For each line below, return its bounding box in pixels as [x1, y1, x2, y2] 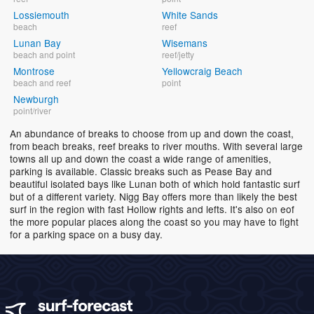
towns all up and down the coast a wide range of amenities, [10, 151, 271, 165]
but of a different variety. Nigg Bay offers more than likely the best [10, 189, 297, 203]
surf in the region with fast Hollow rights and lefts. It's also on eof [10, 201, 294, 216]
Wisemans [162, 35, 208, 50]
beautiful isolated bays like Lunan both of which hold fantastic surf [10, 176, 300, 191]
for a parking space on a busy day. [10, 226, 163, 241]
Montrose [13, 63, 55, 78]
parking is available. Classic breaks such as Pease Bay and [10, 163, 272, 178]
